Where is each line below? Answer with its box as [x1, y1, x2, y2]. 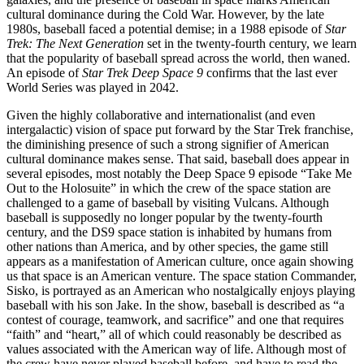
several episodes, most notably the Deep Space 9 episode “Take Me [6, 166, 352, 180]
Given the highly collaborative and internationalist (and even [6, 107, 315, 122]
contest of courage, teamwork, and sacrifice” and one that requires [6, 312, 344, 327]
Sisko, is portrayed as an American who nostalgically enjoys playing [6, 283, 355, 297]
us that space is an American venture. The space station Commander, [6, 268, 357, 283]
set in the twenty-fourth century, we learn [144, 36, 357, 50]
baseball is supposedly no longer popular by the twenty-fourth [6, 210, 323, 224]
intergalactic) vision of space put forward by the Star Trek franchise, [6, 122, 353, 136]
